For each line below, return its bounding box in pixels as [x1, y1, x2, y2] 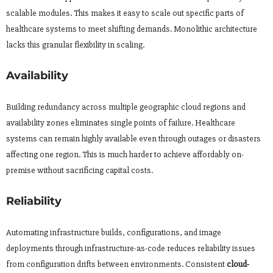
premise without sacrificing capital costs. [6, 165, 153, 176]
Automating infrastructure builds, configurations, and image [6, 227, 221, 238]
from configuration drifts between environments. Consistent [6, 259, 227, 270]
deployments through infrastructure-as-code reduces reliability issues [6, 243, 255, 254]
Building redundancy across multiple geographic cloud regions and [6, 102, 246, 113]
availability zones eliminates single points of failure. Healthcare [6, 118, 235, 129]
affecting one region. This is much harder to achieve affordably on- [6, 149, 244, 160]
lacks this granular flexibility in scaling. [6, 40, 144, 51]
